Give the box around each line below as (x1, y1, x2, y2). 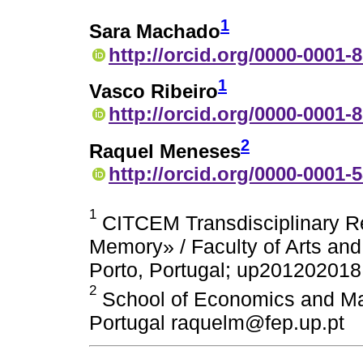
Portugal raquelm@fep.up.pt (89, 311, 344, 335)
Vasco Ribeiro (89, 80, 218, 103)
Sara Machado (89, 20, 220, 43)
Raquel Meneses (89, 140, 241, 163)
